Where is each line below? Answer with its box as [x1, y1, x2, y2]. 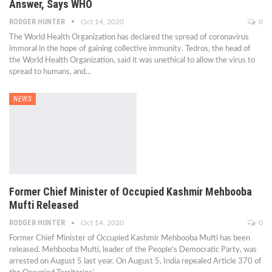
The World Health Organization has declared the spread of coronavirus [9, 33, 249, 41]
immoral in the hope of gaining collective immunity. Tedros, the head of [9, 44, 251, 53]
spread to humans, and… [9, 67, 92, 76]
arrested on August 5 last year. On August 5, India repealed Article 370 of [9, 257, 262, 265]
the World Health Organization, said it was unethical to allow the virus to [9, 56, 255, 64]
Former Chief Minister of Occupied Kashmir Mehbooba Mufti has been [9, 234, 250, 242]
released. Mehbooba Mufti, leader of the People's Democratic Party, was [9, 245, 257, 254]
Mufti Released [9, 198, 78, 211]
